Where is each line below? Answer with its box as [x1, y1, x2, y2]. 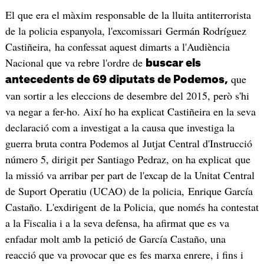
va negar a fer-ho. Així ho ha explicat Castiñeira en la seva [5, 104, 256, 119]
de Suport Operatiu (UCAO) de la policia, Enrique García [5, 184, 253, 199]
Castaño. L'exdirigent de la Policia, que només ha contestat [5, 200, 259, 214]
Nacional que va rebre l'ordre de [5, 55, 146, 70]
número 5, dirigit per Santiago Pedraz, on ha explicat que [5, 152, 250, 167]
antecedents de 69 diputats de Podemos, [5, 74, 228, 85]
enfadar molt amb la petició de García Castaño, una [5, 232, 226, 246]
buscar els [145, 58, 201, 69]
